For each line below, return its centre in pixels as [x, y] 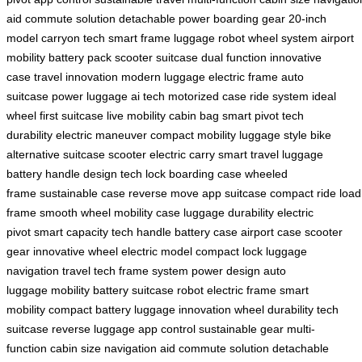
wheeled [266, 173]
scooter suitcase [156, 57]
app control [167, 328]
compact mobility [193, 135]
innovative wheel [76, 251]
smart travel [248, 154]
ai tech [148, 96]
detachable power [164, 18]
